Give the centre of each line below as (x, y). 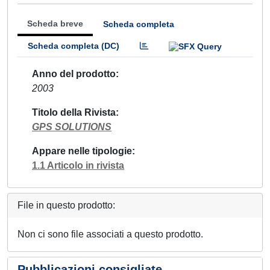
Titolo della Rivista (74, 112)
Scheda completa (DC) (74, 46)
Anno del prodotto (74, 74)
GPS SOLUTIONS (72, 127)
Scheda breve (55, 24)
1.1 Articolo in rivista (78, 165)
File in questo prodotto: (66, 205)
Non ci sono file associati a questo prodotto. (110, 234)
